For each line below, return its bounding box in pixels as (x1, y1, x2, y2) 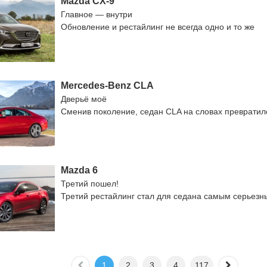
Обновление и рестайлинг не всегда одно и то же (61, 22, 254, 32)
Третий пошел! (61, 179, 119, 188)
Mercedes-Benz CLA (61, 80, 154, 91)
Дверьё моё (61, 94, 107, 104)
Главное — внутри (61, 10, 132, 19)
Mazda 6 (61, 165, 98, 175)
